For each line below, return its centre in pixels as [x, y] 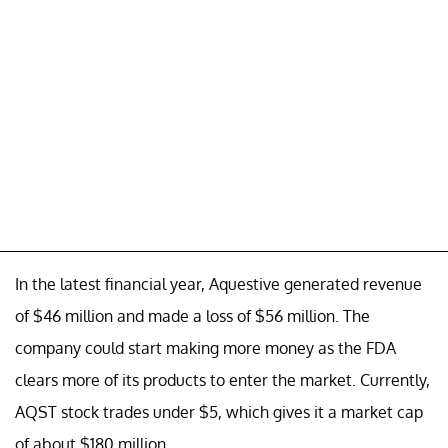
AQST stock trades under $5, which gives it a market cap [219, 411]
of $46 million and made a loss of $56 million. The [192, 315]
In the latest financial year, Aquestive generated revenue [218, 283]
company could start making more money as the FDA [205, 347]
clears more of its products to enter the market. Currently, [222, 379]
